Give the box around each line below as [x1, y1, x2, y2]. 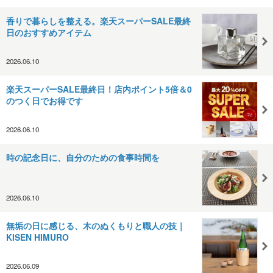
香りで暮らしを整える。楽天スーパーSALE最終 [6, 14, 191, 27]
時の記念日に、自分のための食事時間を [6, 151, 160, 163]
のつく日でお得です [6, 94, 83, 107]
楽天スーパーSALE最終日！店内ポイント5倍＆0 [6, 82, 192, 95]
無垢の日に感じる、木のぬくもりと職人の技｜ [6, 219, 185, 232]
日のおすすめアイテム [6, 26, 91, 38]
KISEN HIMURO [6, 230, 69, 243]
